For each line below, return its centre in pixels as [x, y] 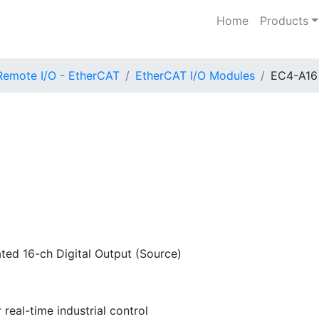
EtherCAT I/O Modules [195, 75]
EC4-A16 [294, 75]
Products [284, 20]
